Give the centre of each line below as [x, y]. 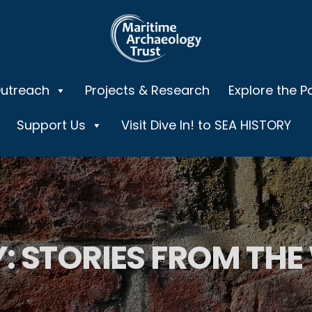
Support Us [51, 125]
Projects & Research [147, 90]
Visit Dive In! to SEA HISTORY [206, 125]
